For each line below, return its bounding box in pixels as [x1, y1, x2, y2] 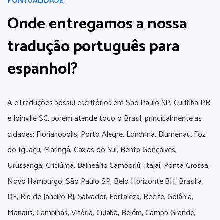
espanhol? [7, 56, 78, 82]
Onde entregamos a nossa [7, 11, 187, 37]
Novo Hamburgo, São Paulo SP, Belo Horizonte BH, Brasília [7, 175, 202, 188]
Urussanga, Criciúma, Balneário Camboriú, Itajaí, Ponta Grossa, [7, 159, 210, 172]
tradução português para [7, 34, 180, 59]
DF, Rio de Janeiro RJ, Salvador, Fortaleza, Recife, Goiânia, [7, 191, 193, 204]
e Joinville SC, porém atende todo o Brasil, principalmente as [7, 112, 202, 125]
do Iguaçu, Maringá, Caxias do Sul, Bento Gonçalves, [7, 143, 177, 157]
